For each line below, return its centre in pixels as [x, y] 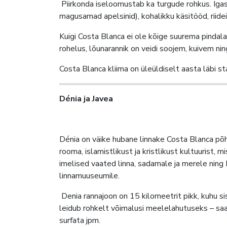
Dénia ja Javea [86, 99]
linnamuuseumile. [89, 176]
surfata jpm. [80, 220]
